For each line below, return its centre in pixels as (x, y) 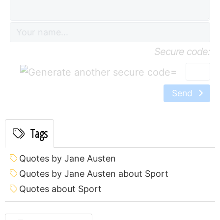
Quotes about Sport (60, 189)
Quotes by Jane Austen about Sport (94, 173)
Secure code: (182, 51)
